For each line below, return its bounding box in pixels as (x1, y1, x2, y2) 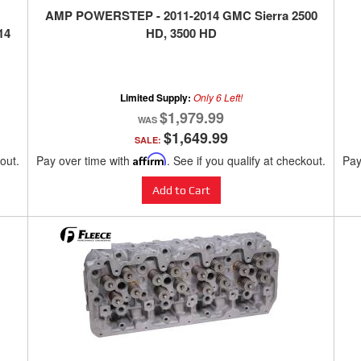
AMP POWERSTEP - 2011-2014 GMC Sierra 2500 (44, 6, 317, 25)
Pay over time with (36, 152, 133, 169)
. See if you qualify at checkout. (167, 152, 326, 169)
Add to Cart (151, 184, 210, 197)
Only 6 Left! (193, 90, 243, 105)
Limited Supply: (119, 90, 193, 106)
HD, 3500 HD (145, 24, 217, 43)
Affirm (133, 152, 167, 167)
